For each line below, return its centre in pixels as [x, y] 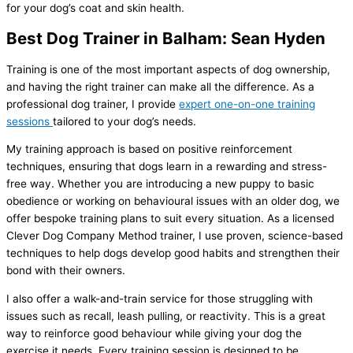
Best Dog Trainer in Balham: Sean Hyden [166, 38]
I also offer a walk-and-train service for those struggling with [160, 299]
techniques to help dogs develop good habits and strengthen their [173, 253]
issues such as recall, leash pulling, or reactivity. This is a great [166, 316]
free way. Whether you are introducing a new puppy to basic [160, 184]
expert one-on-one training [247, 104]
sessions [30, 121]
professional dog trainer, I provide [93, 104]
